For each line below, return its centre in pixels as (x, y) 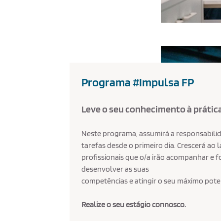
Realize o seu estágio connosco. (134, 204)
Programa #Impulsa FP (138, 82)
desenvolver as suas (116, 169)
